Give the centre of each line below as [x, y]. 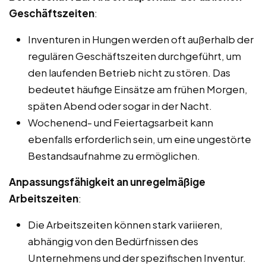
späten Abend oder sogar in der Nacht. [120, 105]
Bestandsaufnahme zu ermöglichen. [114, 155]
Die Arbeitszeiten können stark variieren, [125, 224]
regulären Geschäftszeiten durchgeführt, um [134, 56]
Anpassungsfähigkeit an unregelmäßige [107, 181]
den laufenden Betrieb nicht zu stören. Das [129, 72]
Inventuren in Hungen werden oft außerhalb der [141, 39]
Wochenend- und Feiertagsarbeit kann [121, 122]
